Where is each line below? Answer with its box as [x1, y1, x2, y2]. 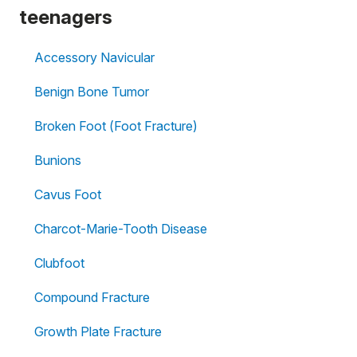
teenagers [19, 6, 112, 29]
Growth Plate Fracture [34, 324, 162, 339]
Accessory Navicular [34, 49, 155, 65]
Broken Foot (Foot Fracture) [34, 118, 198, 134]
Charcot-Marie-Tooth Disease [34, 221, 207, 237]
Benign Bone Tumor [34, 84, 149, 100]
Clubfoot [34, 255, 84, 271]
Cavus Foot [34, 186, 101, 202]
